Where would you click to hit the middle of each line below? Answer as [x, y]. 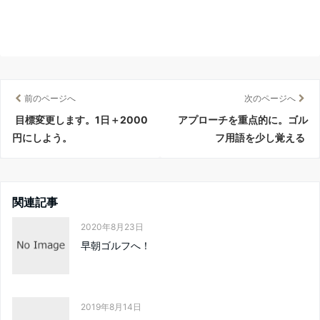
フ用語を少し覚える [260, 138]
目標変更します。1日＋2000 [81, 120]
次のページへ [270, 99]
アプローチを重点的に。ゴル [243, 120]
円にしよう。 [42, 138]
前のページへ [50, 99]
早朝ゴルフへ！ [116, 246]
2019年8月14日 [111, 307]
